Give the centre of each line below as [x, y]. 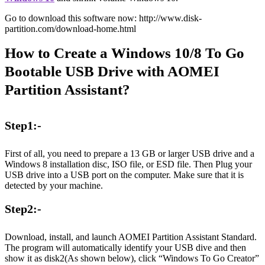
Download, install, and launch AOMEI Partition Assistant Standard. [131, 237]
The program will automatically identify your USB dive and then [125, 248]
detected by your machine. [54, 185]
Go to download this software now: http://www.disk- [103, 18]
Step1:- [23, 125]
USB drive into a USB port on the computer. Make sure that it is [124, 175]
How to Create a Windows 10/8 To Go [125, 53]
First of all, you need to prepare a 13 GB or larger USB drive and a [130, 153]
